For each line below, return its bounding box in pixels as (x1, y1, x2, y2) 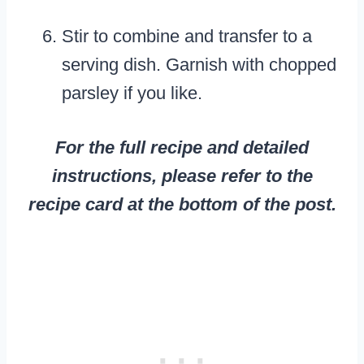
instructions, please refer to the (51, 166, 313, 187)
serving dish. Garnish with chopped (62, 54, 336, 76)
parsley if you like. (62, 83, 202, 104)
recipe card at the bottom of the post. (28, 194, 336, 215)
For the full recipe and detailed (55, 137, 309, 158)
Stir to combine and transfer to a (62, 26, 312, 47)
